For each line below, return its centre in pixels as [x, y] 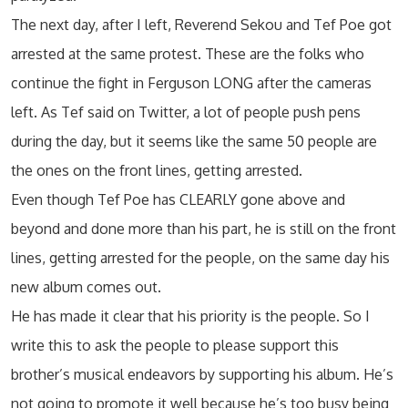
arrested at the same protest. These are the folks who [188, 54]
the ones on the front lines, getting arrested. [157, 170]
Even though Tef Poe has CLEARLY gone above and [178, 199]
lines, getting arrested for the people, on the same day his [200, 258]
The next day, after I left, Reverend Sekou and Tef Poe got [201, 25]
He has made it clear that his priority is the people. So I [190, 316]
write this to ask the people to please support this [175, 345]
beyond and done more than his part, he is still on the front [204, 229]
